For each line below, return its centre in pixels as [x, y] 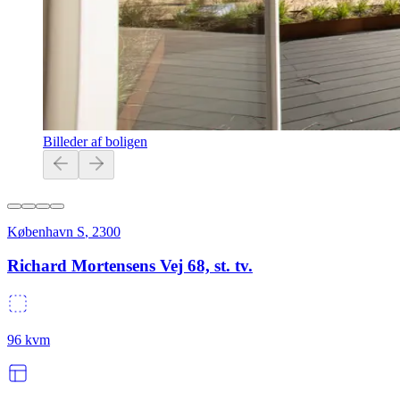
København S [46, 231]
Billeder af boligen [95, 141]
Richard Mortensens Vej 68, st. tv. [130, 266]
